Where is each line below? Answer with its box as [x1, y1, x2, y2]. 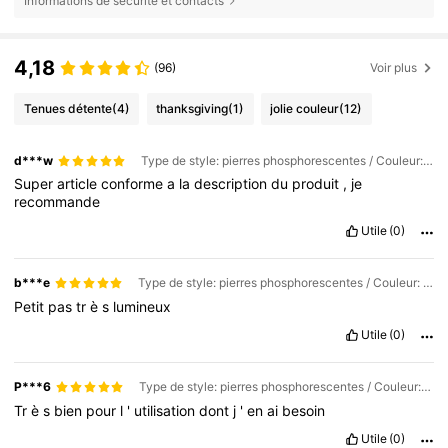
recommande [14, 193, 101, 211]
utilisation [134, 401, 200, 419]
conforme [101, 175, 168, 193]
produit [292, 175, 344, 193]
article [57, 175, 102, 193]
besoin [282, 401, 326, 419]
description [194, 175, 272, 193]
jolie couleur [270, 100, 340, 116]
